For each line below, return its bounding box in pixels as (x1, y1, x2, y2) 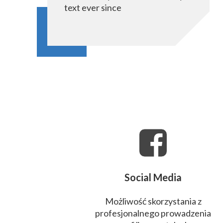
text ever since (64, 2, 121, 13)
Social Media (124, 171, 182, 183)
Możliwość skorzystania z (105, 196, 202, 207)
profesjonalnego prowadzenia (95, 208, 211, 219)
